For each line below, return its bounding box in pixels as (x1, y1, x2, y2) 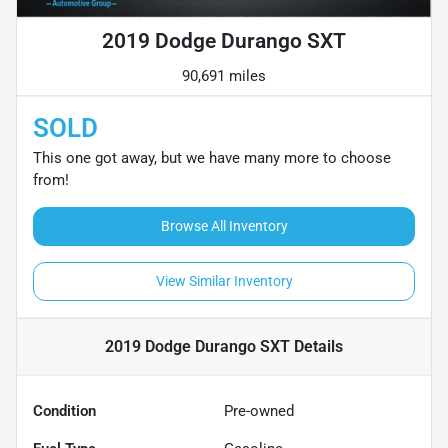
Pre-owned (224, 402, 294, 421)
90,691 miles (182, 67, 266, 86)
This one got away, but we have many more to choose (33, 149, 391, 168)
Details (290, 337, 343, 357)
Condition (33, 402, 96, 421)
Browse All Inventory (160, 218, 288, 235)
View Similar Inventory (155, 273, 293, 290)
